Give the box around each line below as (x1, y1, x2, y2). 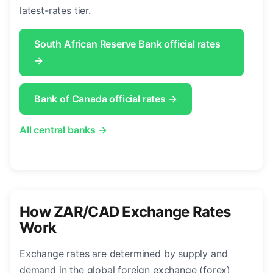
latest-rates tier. (19, 4, 91, 17)
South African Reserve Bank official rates (34, 38, 221, 51)
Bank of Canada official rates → (34, 93, 177, 105)
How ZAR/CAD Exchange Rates (19, 203, 231, 221)
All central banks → (19, 124, 107, 136)
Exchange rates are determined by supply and (19, 247, 228, 260)
